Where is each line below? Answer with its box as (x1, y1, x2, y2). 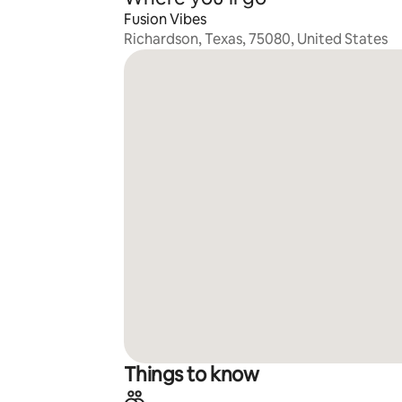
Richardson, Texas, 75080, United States (123, 30, 388, 48)
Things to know (123, 362, 259, 388)
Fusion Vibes (123, 10, 206, 29)
